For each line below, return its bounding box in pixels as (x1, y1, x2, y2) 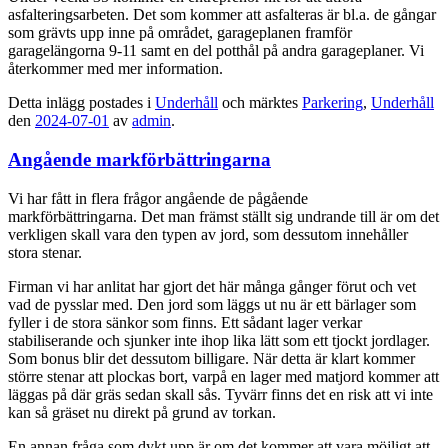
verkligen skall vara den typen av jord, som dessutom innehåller (8, 225, 408, 243)
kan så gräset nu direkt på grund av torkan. (8, 403, 276, 421)
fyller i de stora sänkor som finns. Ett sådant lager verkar (8, 313, 362, 331)
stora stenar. (8, 243, 82, 261)
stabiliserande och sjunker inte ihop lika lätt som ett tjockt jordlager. (8, 331, 430, 349)
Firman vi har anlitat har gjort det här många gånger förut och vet (8, 277, 416, 295)
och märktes (218, 94, 302, 112)
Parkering (302, 94, 363, 112)
